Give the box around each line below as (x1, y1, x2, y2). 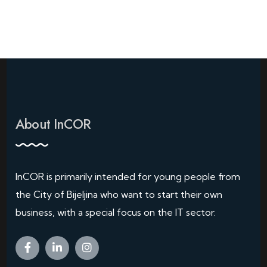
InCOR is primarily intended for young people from (15, 170, 241, 183)
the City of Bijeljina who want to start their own (15, 188, 223, 201)
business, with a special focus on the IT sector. (15, 206, 216, 219)
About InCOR (15, 114, 91, 134)
